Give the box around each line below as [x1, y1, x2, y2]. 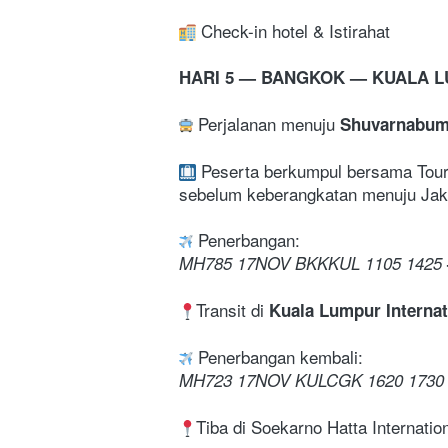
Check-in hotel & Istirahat [196, 17, 390, 43]
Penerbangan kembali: [193, 343, 363, 369]
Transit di [196, 296, 269, 322]
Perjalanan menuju [198, 110, 340, 136]
